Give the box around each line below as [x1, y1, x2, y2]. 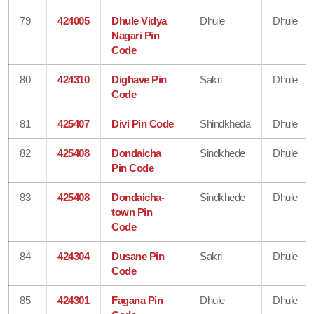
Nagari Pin [111, 29, 160, 41]
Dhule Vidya [111, 14, 167, 27]
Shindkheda [200, 117, 251, 130]
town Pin [111, 205, 153, 218]
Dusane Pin [111, 250, 165, 262]
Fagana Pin [111, 294, 163, 306]
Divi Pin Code [111, 117, 174, 130]
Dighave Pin [111, 73, 167, 86]
